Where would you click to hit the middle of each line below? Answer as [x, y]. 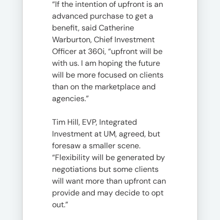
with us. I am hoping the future [106, 63]
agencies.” [70, 98]
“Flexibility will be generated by [109, 157]
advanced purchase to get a [103, 16]
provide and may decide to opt [108, 192]
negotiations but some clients [105, 169]
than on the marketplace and [104, 86]
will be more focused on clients [108, 75]
